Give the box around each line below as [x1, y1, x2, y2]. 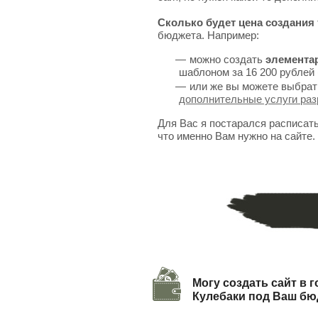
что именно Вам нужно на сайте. [158, 130, 315, 142]
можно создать [190, 53, 265, 65]
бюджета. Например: [158, 29, 259, 41]
